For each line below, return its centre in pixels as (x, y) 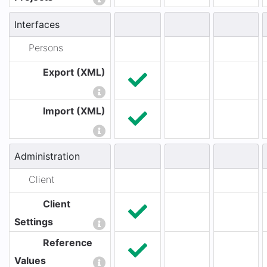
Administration (47, 156)
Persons (46, 48)
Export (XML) (74, 72)
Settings (34, 222)
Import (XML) (74, 111)
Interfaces (37, 24)
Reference (68, 243)
